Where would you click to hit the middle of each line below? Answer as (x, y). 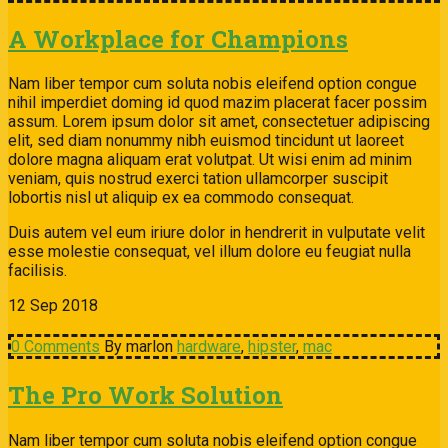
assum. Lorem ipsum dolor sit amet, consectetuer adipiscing (219, 122)
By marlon (138, 347)
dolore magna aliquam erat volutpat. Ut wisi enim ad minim (210, 160)
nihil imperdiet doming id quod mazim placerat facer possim (217, 103)
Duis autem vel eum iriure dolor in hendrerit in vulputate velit (216, 233)
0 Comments (55, 347)
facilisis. (37, 271)
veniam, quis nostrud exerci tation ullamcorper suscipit (198, 179)
